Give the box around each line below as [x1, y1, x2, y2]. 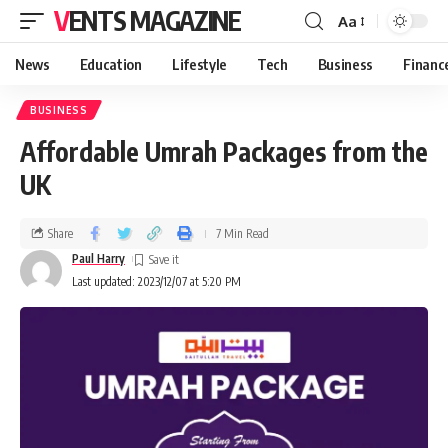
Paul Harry [72, 251, 125, 266]
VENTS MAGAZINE [68, 4, 241, 37]
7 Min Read [216, 225, 269, 241]
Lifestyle [171, 55, 227, 73]
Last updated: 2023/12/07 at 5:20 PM [72, 274, 241, 289]
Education [79, 55, 142, 73]
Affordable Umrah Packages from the [20, 135, 428, 168]
